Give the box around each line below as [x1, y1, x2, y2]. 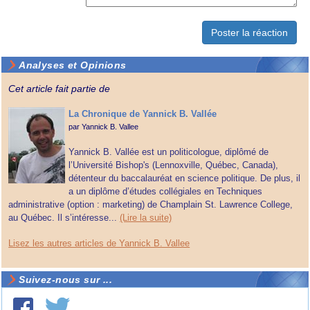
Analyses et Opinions [19, 60, 127, 71]
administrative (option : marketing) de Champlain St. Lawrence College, [8, 199, 293, 210]
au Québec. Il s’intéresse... [8, 212, 118, 224]
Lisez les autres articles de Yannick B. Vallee [8, 238, 190, 249]
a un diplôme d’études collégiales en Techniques [69, 186, 263, 197]
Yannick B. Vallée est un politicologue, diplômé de [69, 147, 269, 158]
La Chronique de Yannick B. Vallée [69, 109, 217, 120]
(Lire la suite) [120, 212, 172, 224]
